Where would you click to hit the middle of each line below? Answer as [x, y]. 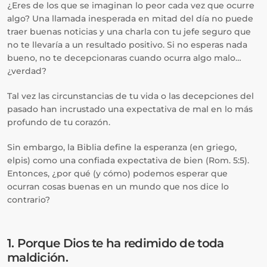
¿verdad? [27, 71]
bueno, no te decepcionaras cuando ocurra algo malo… [124, 58]
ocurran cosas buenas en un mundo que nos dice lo [118, 187]
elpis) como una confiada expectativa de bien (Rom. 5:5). [128, 160]
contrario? [29, 200]
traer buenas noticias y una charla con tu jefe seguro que [129, 32]
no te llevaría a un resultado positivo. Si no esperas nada [127, 45]
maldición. [38, 257]
